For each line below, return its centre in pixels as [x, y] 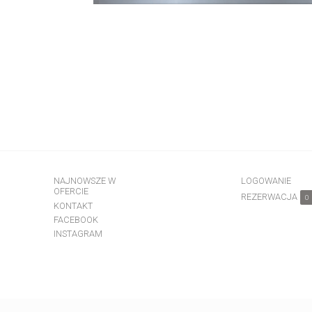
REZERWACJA [269, 196]
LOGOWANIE [266, 181]
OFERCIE [71, 192]
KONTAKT [73, 205]
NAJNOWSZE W [84, 181]
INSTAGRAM [78, 233]
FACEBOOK [76, 219]
